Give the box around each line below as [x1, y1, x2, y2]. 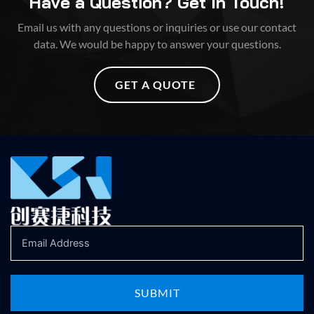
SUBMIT [134, 286, 180, 300]
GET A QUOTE [115, 78, 196, 92]
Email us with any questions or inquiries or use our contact [18, 20, 296, 34]
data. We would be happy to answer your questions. [33, 37, 281, 51]
